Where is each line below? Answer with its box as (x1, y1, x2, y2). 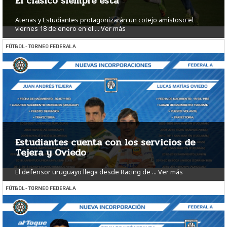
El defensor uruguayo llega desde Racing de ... (15, 168, 157, 177)
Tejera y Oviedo (15, 145, 86, 160)
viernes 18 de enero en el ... (15, 24, 99, 33)
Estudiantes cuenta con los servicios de (15, 135, 195, 150)
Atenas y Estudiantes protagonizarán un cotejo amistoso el (15, 16, 194, 25)
